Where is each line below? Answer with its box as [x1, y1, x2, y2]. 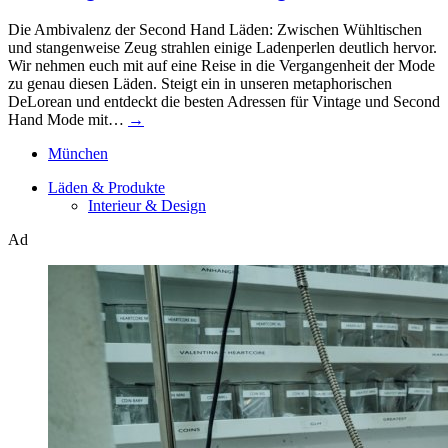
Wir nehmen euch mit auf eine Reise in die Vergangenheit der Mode [8, 57, 435, 75]
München [48, 145, 108, 163]
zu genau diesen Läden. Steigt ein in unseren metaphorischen [8, 75, 392, 93]
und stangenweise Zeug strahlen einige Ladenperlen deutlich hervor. [8, 39, 437, 57]
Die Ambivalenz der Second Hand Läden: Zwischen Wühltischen [8, 21, 422, 39]
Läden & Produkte [48, 179, 165, 197]
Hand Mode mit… [8, 111, 128, 129]
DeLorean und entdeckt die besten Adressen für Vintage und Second [8, 93, 440, 111]
